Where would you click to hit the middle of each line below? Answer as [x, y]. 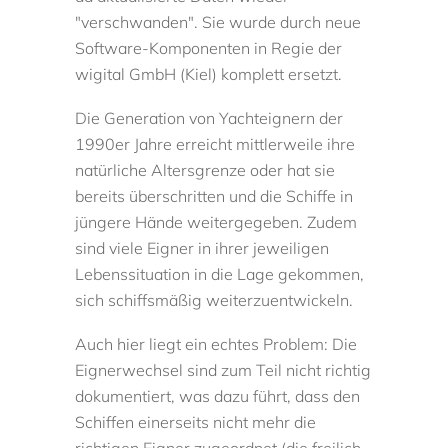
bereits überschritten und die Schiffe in [214, 196]
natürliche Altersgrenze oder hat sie [205, 170]
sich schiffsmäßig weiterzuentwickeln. [214, 300]
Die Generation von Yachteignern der [209, 118]
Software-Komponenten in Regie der [209, 48]
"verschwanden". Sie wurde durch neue [218, 22]
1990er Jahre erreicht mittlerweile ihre [215, 144]
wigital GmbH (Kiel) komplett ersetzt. [209, 74]
